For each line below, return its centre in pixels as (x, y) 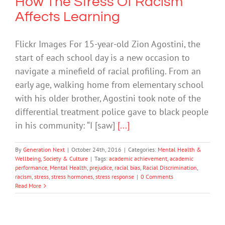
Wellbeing (28, 159)
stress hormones (72, 177)
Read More (28, 186)
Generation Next (44, 150)
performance (31, 168)
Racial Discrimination (170, 168)
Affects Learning (68, 17)
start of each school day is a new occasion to (102, 58)
